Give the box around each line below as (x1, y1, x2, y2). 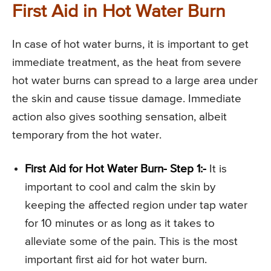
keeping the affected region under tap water (25, 199, 247, 211)
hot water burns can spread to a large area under (12, 74, 258, 87)
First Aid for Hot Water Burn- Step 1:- (25, 163, 206, 175)
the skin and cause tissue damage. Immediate (12, 93, 241, 105)
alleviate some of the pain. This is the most (25, 235, 238, 247)
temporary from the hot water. (12, 129, 162, 141)
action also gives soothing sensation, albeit (12, 111, 227, 123)
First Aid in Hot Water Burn (12, 2, 226, 21)
